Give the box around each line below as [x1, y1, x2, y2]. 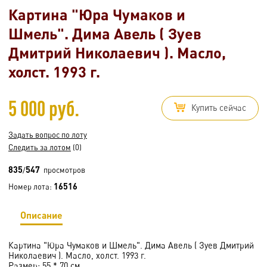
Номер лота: [8, 181, 54, 191]
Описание [20, 209, 63, 221]
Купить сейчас [191, 102, 246, 113]
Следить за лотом [8, 142, 71, 152]
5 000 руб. [8, 95, 79, 120]
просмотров [40, 164, 85, 175]
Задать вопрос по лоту [8, 129, 87, 139]
